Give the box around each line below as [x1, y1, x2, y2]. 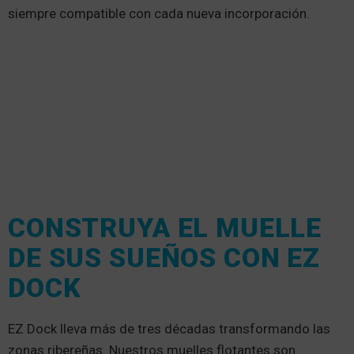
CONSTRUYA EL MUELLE [8, 211, 322, 243]
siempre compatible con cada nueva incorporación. [8, 5, 310, 21]
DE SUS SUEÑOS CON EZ [8, 241, 321, 273]
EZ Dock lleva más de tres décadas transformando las [8, 320, 330, 337]
